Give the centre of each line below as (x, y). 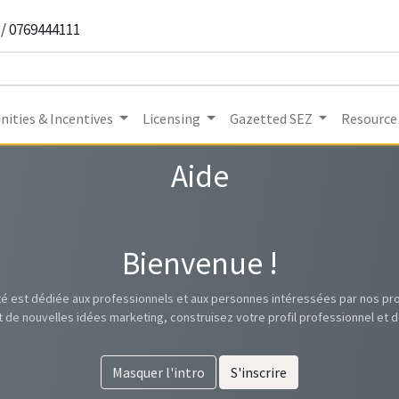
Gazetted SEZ (271, 118)
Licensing (172, 118)
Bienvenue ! (199, 264)
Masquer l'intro (159, 372)
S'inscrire (259, 372)
